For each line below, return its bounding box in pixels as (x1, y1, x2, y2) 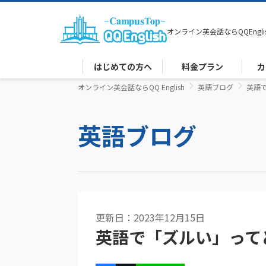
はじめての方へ (93, 61, 152, 73)
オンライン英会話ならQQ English (78, 82, 185, 92)
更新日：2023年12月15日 (96, 210, 205, 224)
